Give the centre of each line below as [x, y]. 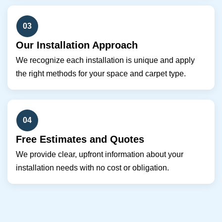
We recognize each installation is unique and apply [105, 60]
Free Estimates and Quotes [80, 139]
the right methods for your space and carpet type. [101, 74]
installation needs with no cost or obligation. [92, 168]
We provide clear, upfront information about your [100, 155]
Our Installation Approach [77, 45]
